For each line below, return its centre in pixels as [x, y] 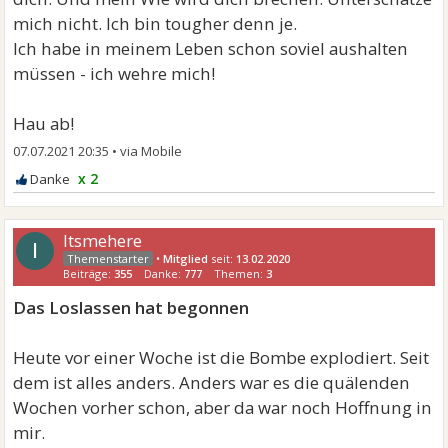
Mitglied [186, 258]
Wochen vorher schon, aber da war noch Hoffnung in [223, 407]
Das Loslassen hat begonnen [131, 307]
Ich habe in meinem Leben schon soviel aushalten [211, 48]
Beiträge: [89, 273]
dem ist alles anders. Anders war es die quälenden [212, 382]
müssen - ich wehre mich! [114, 73]
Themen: [240, 273]
